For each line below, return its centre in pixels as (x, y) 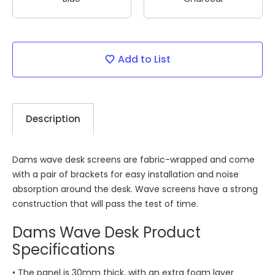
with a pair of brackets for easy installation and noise (125, 174)
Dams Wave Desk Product (106, 232)
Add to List (144, 59)
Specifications (63, 250)
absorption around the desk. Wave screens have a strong (135, 189)
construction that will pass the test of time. (105, 204)
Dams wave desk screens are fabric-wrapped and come (133, 160)
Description (53, 119)
